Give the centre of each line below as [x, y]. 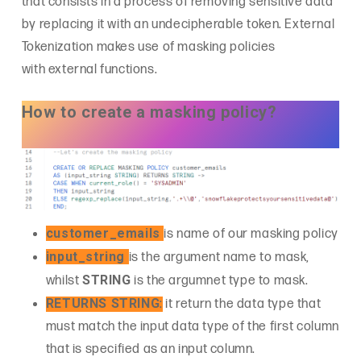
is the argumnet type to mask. [220, 280]
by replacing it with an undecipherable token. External [178, 24]
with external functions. [89, 69]
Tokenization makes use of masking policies [149, 47]
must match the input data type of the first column [192, 326]
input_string [87, 256]
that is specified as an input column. [151, 349]
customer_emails [105, 233]
